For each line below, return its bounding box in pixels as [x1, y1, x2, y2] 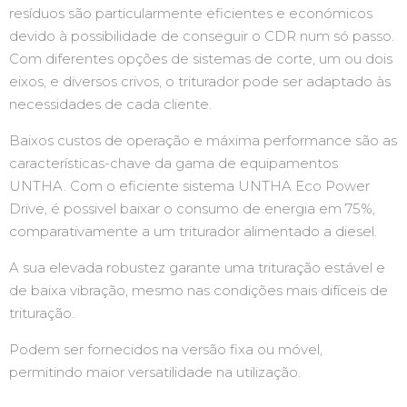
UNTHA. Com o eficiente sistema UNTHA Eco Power [9, 177, 370, 194]
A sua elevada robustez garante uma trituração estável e [9, 259, 385, 276]
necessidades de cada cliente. [9, 95, 212, 113]
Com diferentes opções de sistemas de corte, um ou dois [9, 50, 392, 67]
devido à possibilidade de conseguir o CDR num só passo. [9, 27, 394, 45]
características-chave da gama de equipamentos [9, 154, 338, 172]
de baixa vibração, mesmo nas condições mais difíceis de [9, 282, 388, 299]
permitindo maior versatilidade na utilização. [9, 363, 301, 381]
